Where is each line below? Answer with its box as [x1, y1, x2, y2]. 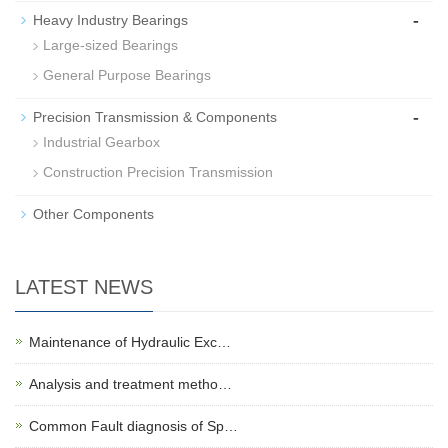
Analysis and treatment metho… [29, 376, 232, 393]
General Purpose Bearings [43, 67, 211, 84]
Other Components [33, 206, 154, 223]
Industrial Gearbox [43, 134, 160, 151]
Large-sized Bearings [43, 37, 178, 54]
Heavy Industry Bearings [33, 12, 188, 29]
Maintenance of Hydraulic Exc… [29, 334, 231, 351]
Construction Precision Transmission [43, 164, 273, 181]
